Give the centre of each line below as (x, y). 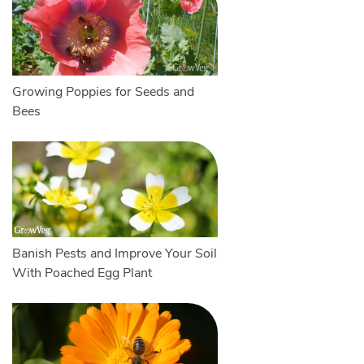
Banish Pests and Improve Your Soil (114, 254)
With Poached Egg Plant (82, 273)
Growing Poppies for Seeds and (103, 92)
